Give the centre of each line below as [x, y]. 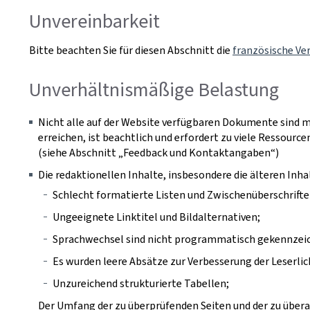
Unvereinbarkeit [94, 21]
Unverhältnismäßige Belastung [154, 89]
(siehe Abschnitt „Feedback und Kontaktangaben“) [158, 152]
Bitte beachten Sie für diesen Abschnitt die [131, 50]
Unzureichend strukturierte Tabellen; [140, 283]
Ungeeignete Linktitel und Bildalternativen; [156, 217]
